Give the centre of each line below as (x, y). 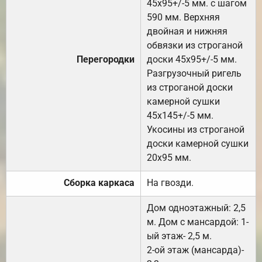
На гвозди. (170, 182)
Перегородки (106, 59)
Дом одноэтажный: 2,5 (196, 208)
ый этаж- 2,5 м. (179, 236)
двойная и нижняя (187, 31)
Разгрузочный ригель (194, 73)
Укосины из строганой (196, 129)
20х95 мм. (169, 157)
